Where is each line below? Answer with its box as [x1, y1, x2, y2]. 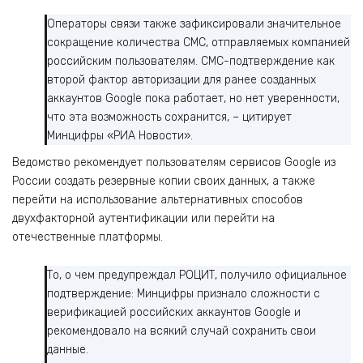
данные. [47, 343, 88, 357]
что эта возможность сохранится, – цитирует [47, 109, 292, 124]
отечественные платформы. [12, 230, 163, 245]
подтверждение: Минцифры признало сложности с [47, 287, 320, 301]
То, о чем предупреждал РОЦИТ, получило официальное [47, 268, 347, 283]
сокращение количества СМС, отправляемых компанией [47, 35, 350, 49]
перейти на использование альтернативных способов [12, 193, 303, 207]
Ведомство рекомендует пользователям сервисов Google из [12, 156, 335, 170]
